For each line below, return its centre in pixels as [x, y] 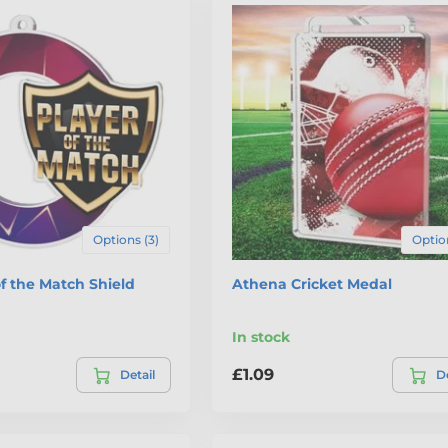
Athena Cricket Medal [311, 283]
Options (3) [125, 239]
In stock [260, 336]
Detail [137, 374]
